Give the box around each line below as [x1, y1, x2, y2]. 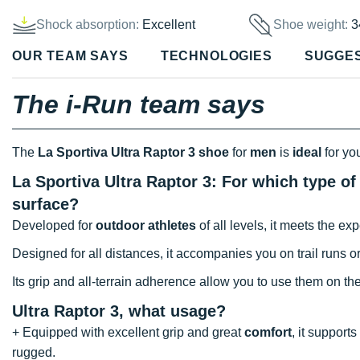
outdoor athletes [96, 218, 196, 232]
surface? [12, 194, 84, 213]
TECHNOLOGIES [160, 49, 272, 63]
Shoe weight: [273, 18, 352, 32]
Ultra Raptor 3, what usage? [12, 301, 231, 320]
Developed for [12, 218, 96, 232]
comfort [244, 325, 292, 339]
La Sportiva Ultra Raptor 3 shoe [38, 145, 229, 159]
